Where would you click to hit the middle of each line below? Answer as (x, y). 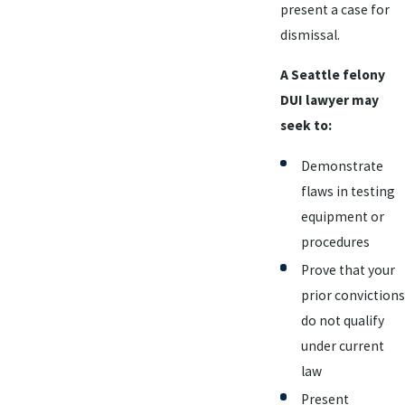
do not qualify (343, 320)
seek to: (306, 125)
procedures (335, 241)
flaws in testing (348, 191)
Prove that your (348, 269)
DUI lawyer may (329, 99)
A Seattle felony (332, 74)
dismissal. (310, 34)
